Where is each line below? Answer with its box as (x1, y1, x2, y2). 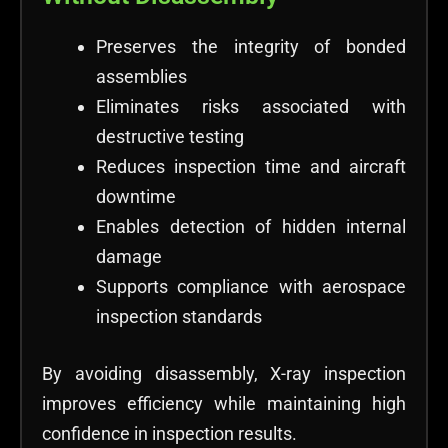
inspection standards (96, 306, 262, 328)
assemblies (96, 66, 187, 88)
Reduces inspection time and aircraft (96, 156, 406, 178)
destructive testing (96, 126, 244, 148)
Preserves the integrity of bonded (96, 36, 406, 58)
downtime (96, 186, 176, 208)
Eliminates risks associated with (96, 96, 406, 118)
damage (96, 246, 162, 268)
